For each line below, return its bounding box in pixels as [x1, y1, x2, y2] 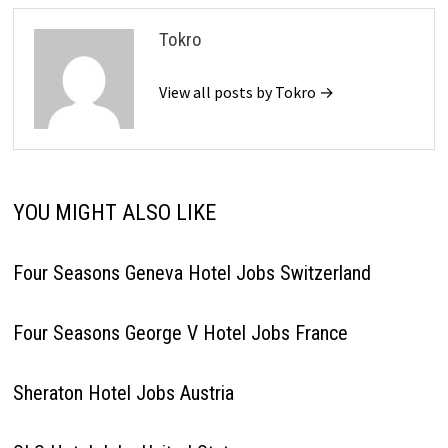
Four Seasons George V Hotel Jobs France [12, 321, 348, 345]
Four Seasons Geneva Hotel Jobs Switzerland [12, 261, 371, 285]
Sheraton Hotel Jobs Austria [12, 381, 234, 405]
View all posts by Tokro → [158, 82, 334, 102]
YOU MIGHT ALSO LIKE [12, 200, 216, 225]
